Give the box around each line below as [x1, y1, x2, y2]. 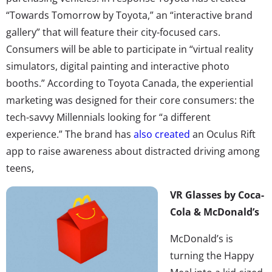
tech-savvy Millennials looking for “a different [6, 110, 211, 124]
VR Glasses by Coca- [170, 188, 264, 202]
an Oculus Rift [190, 127, 256, 141]
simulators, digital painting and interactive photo [6, 59, 229, 73]
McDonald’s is [170, 231, 233, 245]
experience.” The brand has [6, 127, 134, 141]
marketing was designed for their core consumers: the [6, 93, 254, 107]
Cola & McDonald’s [170, 205, 259, 219]
